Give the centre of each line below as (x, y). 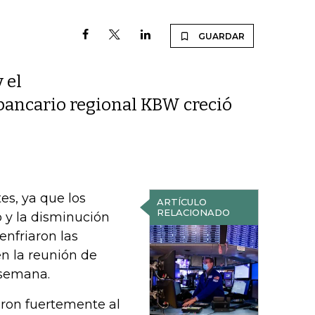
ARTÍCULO (181, 202)
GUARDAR (221, 36)
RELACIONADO (193, 212)
